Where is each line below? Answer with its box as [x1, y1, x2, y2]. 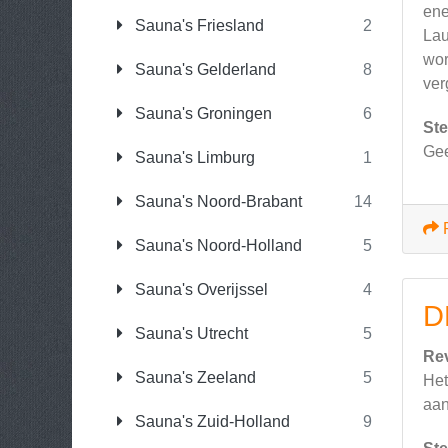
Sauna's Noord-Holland [131, 237, 302, 254]
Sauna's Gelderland [131, 61, 276, 78]
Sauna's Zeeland [131, 369, 256, 386]
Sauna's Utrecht [131, 325, 248, 342]
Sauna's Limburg [131, 149, 255, 166]
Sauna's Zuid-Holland [131, 413, 290, 430]
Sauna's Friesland [131, 17, 264, 34]
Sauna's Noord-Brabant [131, 193, 302, 210]
